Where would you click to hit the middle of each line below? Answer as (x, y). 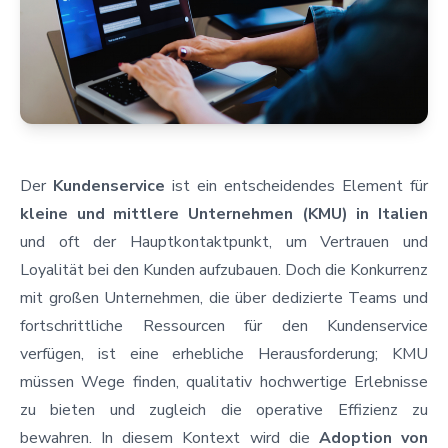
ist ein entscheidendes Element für (296, 185)
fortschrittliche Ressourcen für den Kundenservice (224, 325)
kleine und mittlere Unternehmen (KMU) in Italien (224, 213)
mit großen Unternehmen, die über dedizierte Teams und (224, 297)
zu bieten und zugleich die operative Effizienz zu (224, 409)
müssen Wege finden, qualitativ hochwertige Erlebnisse (224, 381)
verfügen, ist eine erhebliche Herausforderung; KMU (224, 353)
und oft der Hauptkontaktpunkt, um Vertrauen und (224, 241)
